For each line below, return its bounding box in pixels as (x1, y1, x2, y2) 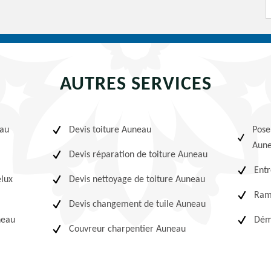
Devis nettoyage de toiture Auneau (69, 175, 206, 184)
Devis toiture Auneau (69, 125, 152, 135)
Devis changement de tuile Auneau (69, 200, 206, 209)
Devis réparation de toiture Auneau (69, 150, 208, 160)
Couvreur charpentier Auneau (69, 224, 186, 234)
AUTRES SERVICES (59, 75, 212, 94)
